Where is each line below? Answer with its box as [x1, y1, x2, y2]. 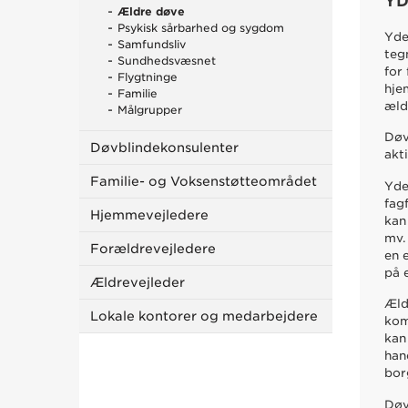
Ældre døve [117, 5, 185, 18]
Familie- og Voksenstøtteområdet [90, 174, 317, 189]
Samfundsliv [117, 38, 186, 51]
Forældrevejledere [90, 241, 216, 256]
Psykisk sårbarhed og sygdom [117, 22, 284, 35]
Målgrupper [117, 104, 182, 117]
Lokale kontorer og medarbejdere [90, 309, 318, 323]
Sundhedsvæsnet [117, 55, 216, 67]
